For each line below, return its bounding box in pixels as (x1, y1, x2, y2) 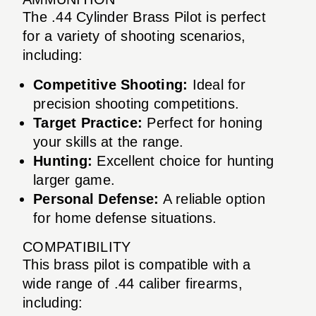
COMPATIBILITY (23, 238, 131, 255)
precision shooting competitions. (33, 95, 239, 111)
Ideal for (188, 76, 245, 92)
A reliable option (159, 190, 265, 207)
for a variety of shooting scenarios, (23, 28, 245, 44)
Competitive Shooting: (33, 76, 188, 92)
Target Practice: (33, 114, 142, 130)
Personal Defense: (33, 190, 159, 207)
